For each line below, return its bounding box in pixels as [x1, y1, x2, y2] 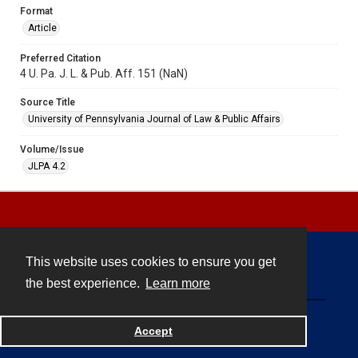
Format [20, 5, 53, 17]
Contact [165, 268, 193, 280]
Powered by [100, 324, 146, 336]
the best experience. [26, 276, 143, 291]
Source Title [20, 96, 75, 108]
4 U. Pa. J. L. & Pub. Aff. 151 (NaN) [20, 66, 188, 80]
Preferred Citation [20, 52, 101, 64]
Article [28, 22, 57, 34]
